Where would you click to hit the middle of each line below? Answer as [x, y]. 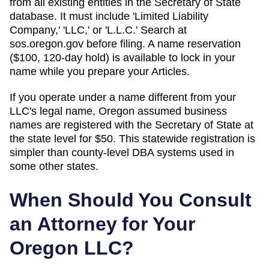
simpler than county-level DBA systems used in [122, 152]
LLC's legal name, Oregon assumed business [118, 111]
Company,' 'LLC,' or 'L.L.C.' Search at [98, 30]
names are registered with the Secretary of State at [131, 125]
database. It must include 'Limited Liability [109, 16]
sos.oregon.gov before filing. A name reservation [125, 44]
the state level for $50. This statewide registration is [132, 138]
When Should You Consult [131, 200]
